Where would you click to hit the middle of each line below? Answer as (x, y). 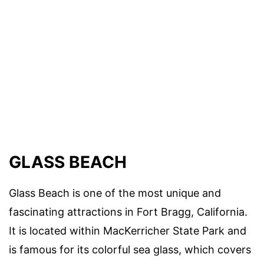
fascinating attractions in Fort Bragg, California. (128, 212)
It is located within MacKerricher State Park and (128, 231)
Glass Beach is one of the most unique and (115, 193)
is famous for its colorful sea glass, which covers (130, 250)
